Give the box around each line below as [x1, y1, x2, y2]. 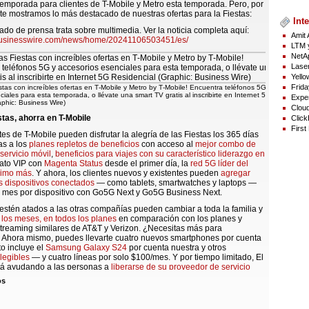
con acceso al [139, 139, 195, 149]
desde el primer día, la [103, 159, 190, 168]
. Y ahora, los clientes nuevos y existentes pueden [32, 168, 221, 178]
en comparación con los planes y [117, 214, 242, 223]
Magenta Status [44, 159, 103, 168]
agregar [221, 168, 250, 178]
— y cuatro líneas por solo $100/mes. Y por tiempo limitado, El [30, 252, 263, 262]
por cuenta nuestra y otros [127, 243, 226, 252]
